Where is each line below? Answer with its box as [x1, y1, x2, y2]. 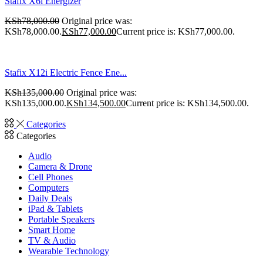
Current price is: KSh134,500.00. [126, 97, 249, 108]
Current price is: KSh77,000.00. [116, 26, 235, 36]
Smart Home [28, 224, 75, 235]
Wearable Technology [28, 245, 109, 256]
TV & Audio [28, 235, 76, 245]
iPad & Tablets [28, 203, 83, 214]
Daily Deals [28, 193, 72, 203]
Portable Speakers [28, 214, 95, 224]
